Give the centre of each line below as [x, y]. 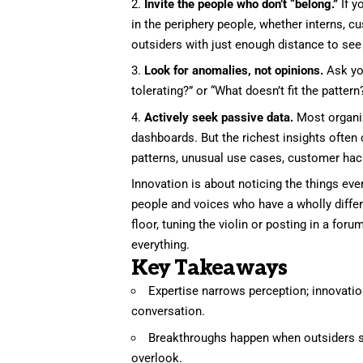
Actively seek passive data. [219, 117]
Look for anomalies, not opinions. [234, 71]
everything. [161, 245]
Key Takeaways [209, 269]
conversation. [169, 312]
